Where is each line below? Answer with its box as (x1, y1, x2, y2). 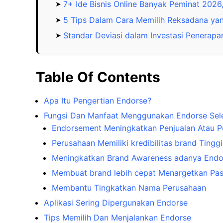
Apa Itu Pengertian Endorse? (44, 96, 151, 106)
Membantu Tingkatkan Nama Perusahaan (52, 183, 206, 193)
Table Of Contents (36, 69, 160, 86)
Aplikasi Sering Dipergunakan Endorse (44, 198, 188, 208)
